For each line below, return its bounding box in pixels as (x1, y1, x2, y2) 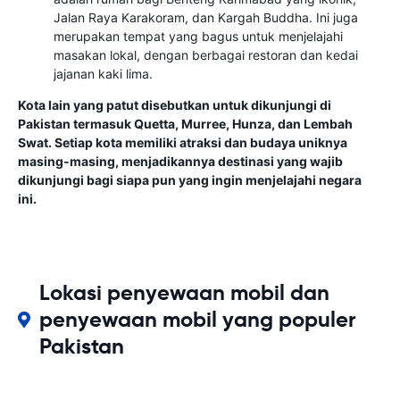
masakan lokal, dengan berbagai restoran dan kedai (54, 47, 358, 62)
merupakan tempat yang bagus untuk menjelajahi (54, 29, 343, 44)
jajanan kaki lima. (54, 66, 153, 81)
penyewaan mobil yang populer (38, 306, 356, 333)
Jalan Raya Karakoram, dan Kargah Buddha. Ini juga (54, 10, 358, 25)
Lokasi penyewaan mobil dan (38, 279, 329, 306)
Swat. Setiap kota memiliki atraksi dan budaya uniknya (18, 135, 347, 150)
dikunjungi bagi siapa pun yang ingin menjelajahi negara (18, 172, 362, 187)
